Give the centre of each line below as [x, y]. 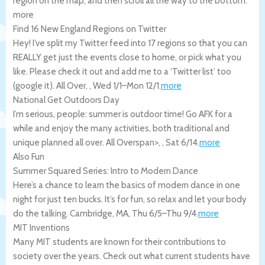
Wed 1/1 [107, 85]
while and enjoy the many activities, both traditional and [121, 128]
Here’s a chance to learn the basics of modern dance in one [127, 185]
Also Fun [29, 156]
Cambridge [91, 213]
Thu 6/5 [147, 213]
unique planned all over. [59, 142]
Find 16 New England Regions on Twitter [90, 29]
